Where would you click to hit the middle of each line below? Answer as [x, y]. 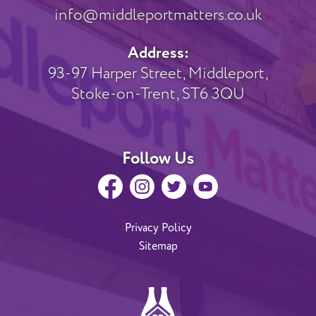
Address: [158, 53]
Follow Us [158, 158]
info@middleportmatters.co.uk [158, 15]
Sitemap [158, 246]
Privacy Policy [158, 227]
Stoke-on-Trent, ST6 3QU [158, 94]
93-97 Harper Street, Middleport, [158, 73]
